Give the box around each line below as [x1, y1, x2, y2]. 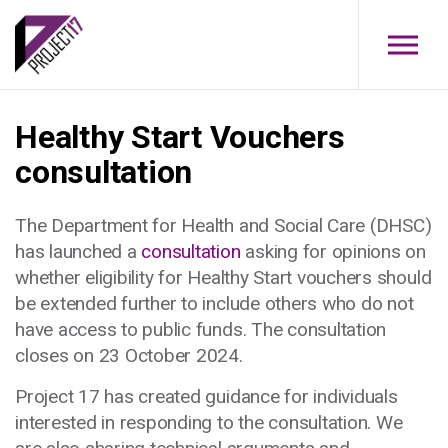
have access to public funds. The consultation [15, 318, 387, 341]
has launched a [15, 240, 142, 263]
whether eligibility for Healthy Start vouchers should [15, 266, 432, 289]
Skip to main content [169, 12, 279, 26]
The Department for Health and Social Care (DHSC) [15, 214, 432, 237]
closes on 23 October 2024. [15, 344, 248, 367]
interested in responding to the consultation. [15, 411, 376, 434]
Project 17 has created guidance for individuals [15, 385, 398, 408]
